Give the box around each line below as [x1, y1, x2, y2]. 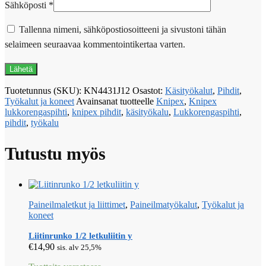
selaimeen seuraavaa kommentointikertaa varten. [5, 39, 185, 49]
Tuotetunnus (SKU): [5, 85, 84, 96]
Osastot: [132, 85, 165, 96]
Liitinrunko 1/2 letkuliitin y [28, 231, 132, 241]
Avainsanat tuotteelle [76, 96, 156, 106]
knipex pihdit [72, 106, 121, 117]
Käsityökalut [165, 85, 213, 96]
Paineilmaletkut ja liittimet [28, 199, 125, 210]
